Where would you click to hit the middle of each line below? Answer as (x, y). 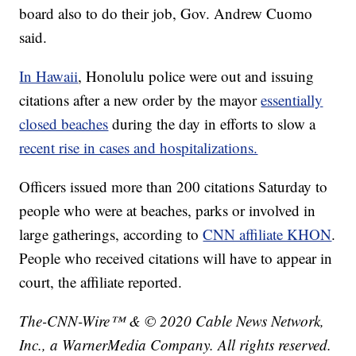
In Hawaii (49, 76)
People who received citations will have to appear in (176, 258)
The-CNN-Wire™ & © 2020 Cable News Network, (172, 321)
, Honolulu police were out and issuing (196, 76)
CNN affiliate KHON (267, 234)
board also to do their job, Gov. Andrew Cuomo (166, 14)
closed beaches (64, 124)
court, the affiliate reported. (101, 282)
